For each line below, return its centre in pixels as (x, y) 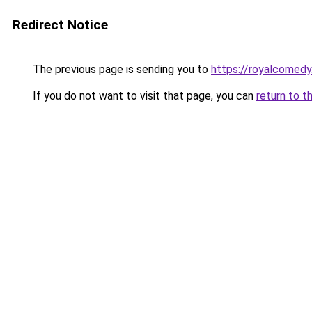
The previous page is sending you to (120, 69)
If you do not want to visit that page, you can (143, 96)
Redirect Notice (60, 25)
